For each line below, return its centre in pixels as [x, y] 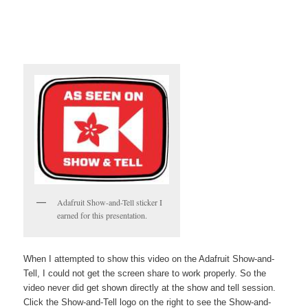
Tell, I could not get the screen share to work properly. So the [145, 273]
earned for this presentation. [102, 216]
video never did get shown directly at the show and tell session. [150, 287]
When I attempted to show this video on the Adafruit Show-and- [149, 258]
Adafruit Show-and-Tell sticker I [110, 202]
